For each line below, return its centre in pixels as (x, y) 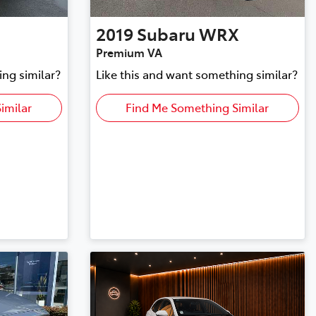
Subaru (166, 34)
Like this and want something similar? (196, 74)
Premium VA (129, 53)
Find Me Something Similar (197, 108)
